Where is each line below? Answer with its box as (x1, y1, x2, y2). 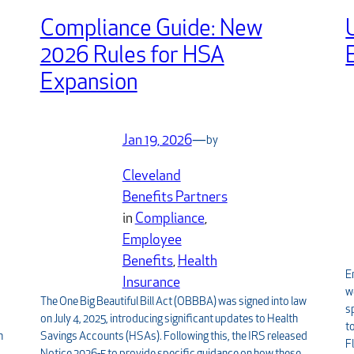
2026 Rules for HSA (40, 45, 224, 69)
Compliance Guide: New (40, 18, 262, 42)
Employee (122, 233, 182, 249)
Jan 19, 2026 (122, 134, 192, 149)
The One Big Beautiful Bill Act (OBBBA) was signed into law (40, 296, 307, 309)
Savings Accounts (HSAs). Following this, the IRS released (40, 331, 307, 344)
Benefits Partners (122, 190, 228, 206)
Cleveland (122, 169, 181, 185)
